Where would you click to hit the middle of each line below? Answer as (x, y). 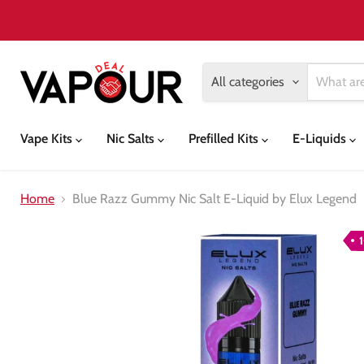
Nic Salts (132, 139)
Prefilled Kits (225, 139)
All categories (248, 82)
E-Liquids (321, 139)
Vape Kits (48, 139)
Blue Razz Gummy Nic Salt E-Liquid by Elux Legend (214, 199)
